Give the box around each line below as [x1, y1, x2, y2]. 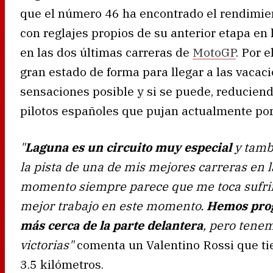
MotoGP [193, 44, 236, 60]
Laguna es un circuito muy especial [25, 139, 232, 155]
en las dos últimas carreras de [20, 44, 193, 60]
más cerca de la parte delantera [20, 217, 203, 233]
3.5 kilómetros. [20, 256, 104, 272]
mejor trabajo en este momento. [20, 197, 207, 213]
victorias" [20, 236, 77, 252]
